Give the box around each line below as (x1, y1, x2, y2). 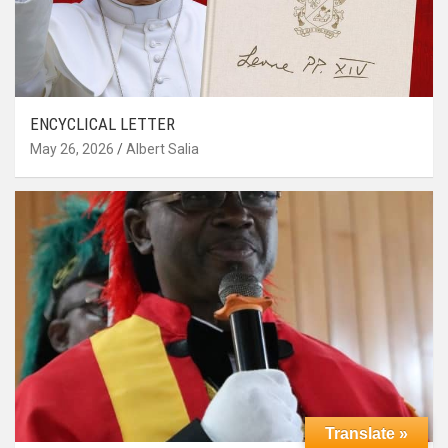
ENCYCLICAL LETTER (30, 113, 175, 134)
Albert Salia (126, 140, 199, 157)
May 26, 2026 (30, 140, 114, 157)
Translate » (325, 425, 408, 442)
